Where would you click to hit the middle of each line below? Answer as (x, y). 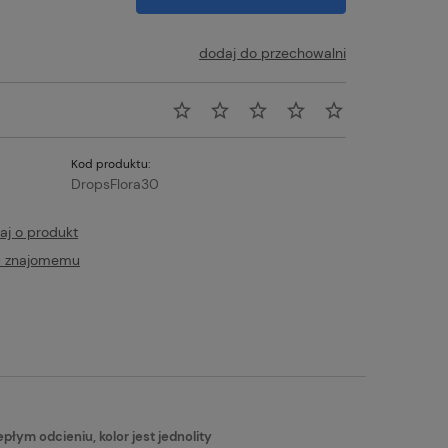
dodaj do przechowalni (272, 53)
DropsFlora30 (114, 184)
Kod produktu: (110, 164)
